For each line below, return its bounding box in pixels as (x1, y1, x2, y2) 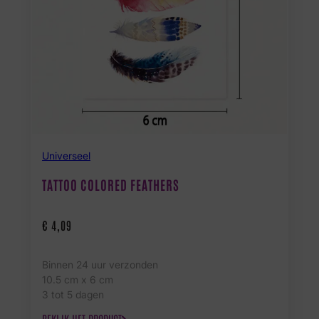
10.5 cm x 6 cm (42, 273, 113, 286)
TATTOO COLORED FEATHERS (42, 175, 179, 193)
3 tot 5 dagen (42, 288, 104, 301)
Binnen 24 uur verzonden (42, 258, 158, 271)
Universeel (42, 149, 90, 162)
